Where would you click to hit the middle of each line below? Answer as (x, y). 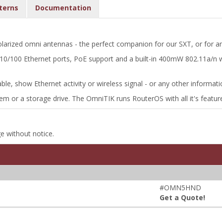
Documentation (63, 8)
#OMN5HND (180, 188)
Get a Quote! (182, 197)
